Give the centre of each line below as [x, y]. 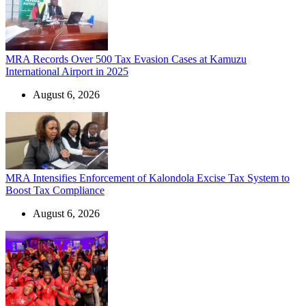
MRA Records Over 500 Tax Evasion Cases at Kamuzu [126, 59]
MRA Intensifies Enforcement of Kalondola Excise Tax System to [148, 178]
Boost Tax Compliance [55, 190]
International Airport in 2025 [67, 71]
